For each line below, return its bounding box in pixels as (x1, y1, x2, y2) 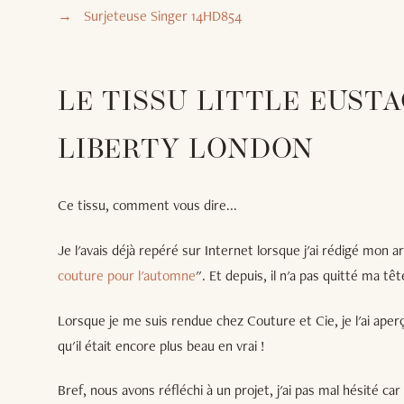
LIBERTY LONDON (58, 137, 315, 166)
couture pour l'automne (58, 266, 196, 286)
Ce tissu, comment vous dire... (58, 196, 237, 216)
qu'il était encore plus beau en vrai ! (58, 335, 265, 355)
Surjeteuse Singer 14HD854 (83, 6, 242, 26)
